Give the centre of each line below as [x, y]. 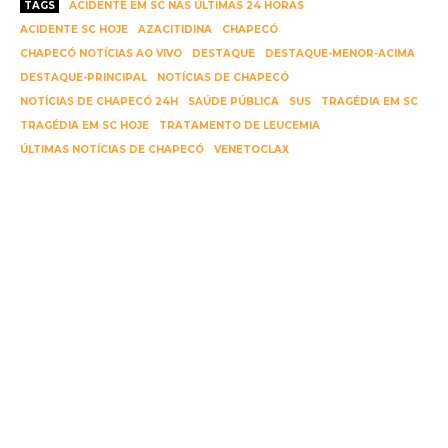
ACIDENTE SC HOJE [74, 30]
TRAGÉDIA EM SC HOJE [84, 126]
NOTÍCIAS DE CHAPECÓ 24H [99, 102]
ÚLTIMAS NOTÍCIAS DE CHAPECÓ [112, 150]
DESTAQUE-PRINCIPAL [83, 78]
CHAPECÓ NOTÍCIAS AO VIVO [101, 54]
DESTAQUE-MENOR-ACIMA [340, 54]
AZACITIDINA [175, 30]
